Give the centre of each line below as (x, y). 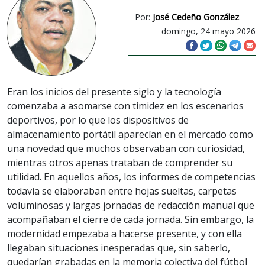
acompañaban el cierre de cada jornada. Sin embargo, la (130, 220)
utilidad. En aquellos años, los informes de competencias (131, 177)
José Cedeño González (196, 17)
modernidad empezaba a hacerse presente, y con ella (125, 234)
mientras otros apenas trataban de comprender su (120, 163)
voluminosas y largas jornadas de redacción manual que (131, 206)
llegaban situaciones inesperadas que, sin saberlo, (119, 248)
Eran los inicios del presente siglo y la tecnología (114, 92)
